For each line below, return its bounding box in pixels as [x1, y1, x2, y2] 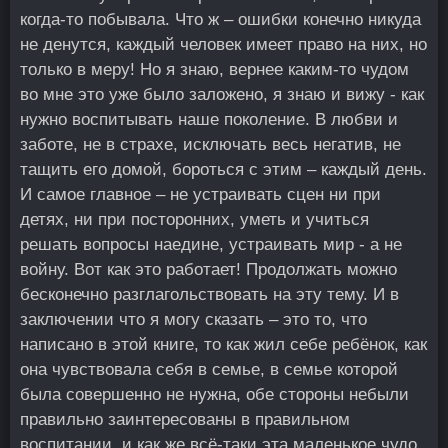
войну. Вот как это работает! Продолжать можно [20, 260, 397, 279]
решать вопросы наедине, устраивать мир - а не [20, 235, 402, 254]
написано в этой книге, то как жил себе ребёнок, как [20, 335, 427, 354]
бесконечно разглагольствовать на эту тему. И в [20, 285, 399, 304]
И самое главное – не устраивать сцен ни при [20, 185, 381, 204]
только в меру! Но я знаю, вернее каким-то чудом [20, 60, 409, 79]
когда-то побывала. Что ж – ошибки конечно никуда [20, 10, 421, 29]
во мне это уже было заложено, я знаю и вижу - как [20, 85, 424, 104]
